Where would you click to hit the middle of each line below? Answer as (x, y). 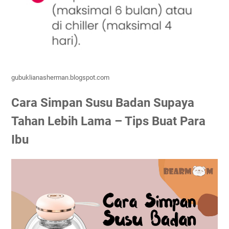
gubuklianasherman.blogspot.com (60, 78)
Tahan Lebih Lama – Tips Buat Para (108, 121)
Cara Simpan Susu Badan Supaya (103, 103)
